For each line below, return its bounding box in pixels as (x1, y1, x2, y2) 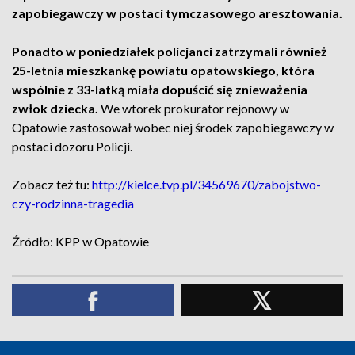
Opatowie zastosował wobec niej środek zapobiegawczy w (12, 120, 334, 135)
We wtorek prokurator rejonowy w (98, 101, 289, 116)
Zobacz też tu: (12, 177, 92, 192)
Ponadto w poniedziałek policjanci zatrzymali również (12, 44, 327, 59)
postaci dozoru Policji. (12, 139, 132, 154)
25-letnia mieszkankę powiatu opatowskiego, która (12, 63, 315, 78)
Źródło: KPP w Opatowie (12, 234, 149, 249)
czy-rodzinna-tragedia (12, 196, 134, 211)
